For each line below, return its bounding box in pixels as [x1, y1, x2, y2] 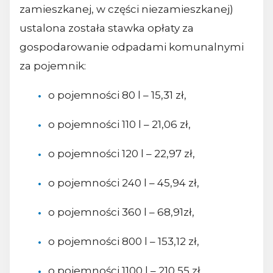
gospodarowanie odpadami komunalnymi [19, 40, 244, 53]
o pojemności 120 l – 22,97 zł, [48, 147, 195, 160]
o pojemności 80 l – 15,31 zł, [48, 88, 186, 101]
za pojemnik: [19, 59, 86, 72]
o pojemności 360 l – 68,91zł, [48, 206, 194, 219]
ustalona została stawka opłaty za [19, 21, 194, 34]
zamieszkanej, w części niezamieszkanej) [19, 2, 233, 15]
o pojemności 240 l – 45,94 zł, [48, 177, 199, 190]
